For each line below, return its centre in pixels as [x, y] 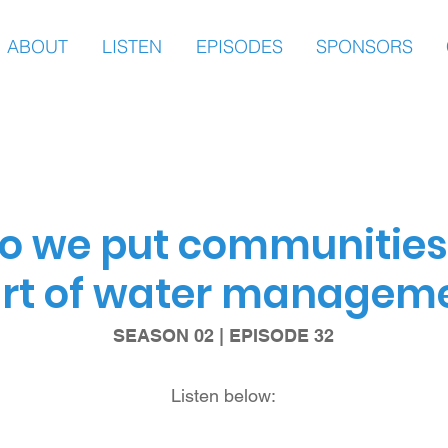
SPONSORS [364, 46]
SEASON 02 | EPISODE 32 [223, 335]
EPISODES [239, 46]
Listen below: [223, 395]
